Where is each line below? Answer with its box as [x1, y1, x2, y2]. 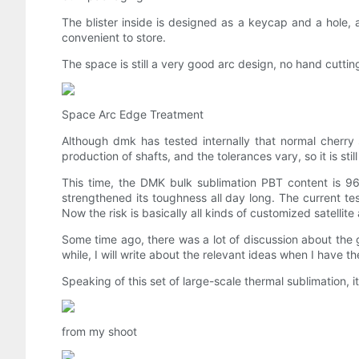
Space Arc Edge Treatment [62, 107, 204, 122]
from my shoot [62, 325, 137, 339]
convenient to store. [62, 30, 166, 45]
